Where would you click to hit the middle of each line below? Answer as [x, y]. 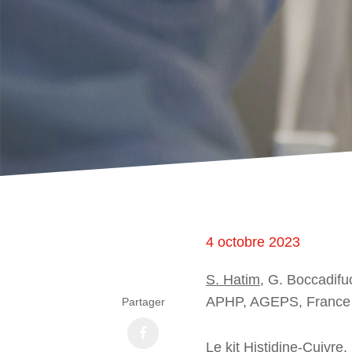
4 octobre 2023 [253, 242]
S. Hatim [233, 279]
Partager [143, 301]
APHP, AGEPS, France [278, 301]
